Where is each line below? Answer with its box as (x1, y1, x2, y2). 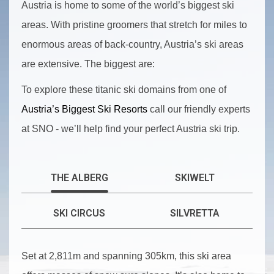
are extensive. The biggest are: (21, 59, 155, 69)
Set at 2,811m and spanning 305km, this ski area (21, 251, 231, 261)
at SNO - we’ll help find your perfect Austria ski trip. (21, 124, 240, 134)
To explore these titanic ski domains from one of (21, 84, 226, 95)
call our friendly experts (147, 104, 250, 114)
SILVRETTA (170, 207, 220, 219)
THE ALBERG (50, 172, 108, 183)
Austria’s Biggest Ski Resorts (21, 104, 147, 114)
